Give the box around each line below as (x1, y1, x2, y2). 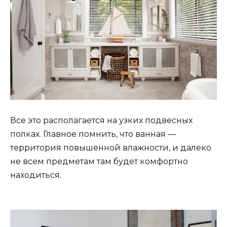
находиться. (10, 170, 61, 180)
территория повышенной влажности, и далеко (10, 143, 211, 153)
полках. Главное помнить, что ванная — (10, 129, 176, 139)
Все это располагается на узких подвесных (10, 116, 193, 126)
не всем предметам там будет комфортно (10, 157, 188, 167)
